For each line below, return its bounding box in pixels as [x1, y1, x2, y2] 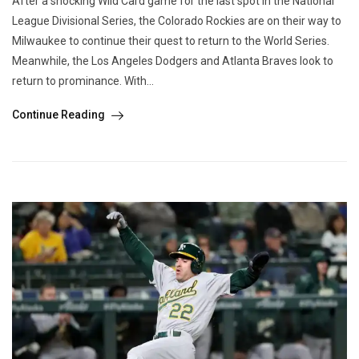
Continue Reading [12, 108, 107, 122]
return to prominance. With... [12, 75, 154, 88]
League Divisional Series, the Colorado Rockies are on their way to [12, 14, 341, 28]
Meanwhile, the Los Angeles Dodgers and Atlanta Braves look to [12, 54, 333, 68]
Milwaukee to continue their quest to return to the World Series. [12, 34, 329, 48]
